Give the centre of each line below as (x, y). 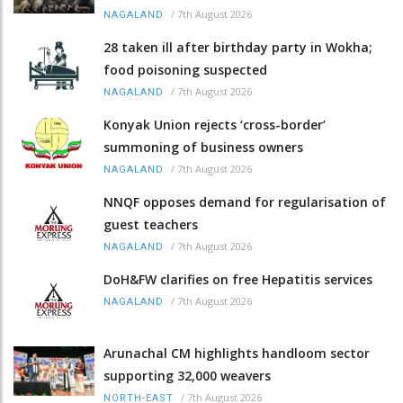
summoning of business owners (203, 148)
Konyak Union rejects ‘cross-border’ (215, 125)
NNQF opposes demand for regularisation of (245, 202)
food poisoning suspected (185, 70)
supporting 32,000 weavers (187, 375)
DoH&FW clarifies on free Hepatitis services (238, 280)
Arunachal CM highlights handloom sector (237, 353)
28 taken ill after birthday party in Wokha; (238, 48)
